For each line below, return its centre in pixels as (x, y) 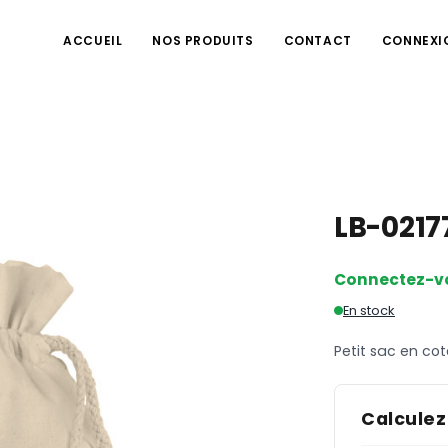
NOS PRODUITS (203, 40)
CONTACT (317, 40)
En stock (369, 310)
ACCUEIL (93, 40)
